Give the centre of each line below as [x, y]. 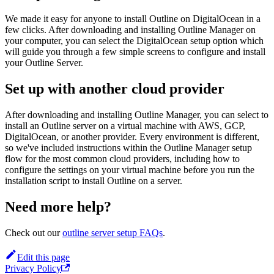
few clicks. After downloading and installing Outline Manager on [130, 30]
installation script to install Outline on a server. [94, 181]
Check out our [34, 233]
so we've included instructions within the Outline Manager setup [128, 148]
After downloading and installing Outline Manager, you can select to [137, 115]
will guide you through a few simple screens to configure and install [135, 52]
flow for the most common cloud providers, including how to [122, 159]
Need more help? [58, 207]
